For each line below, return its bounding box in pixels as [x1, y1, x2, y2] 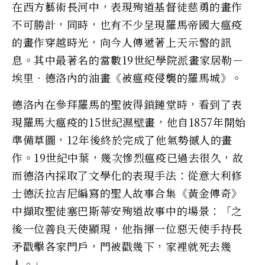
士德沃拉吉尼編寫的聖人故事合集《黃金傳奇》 [12, 185, 243, 201]
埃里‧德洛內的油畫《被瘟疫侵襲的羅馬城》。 [12, 69, 243, 85]
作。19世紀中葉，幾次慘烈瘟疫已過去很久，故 [12, 149, 244, 165]
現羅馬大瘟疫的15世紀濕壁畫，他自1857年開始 [12, 114, 246, 130]
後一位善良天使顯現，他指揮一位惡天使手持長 [12, 220, 243, 236]
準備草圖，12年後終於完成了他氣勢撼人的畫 [12, 131, 232, 147]
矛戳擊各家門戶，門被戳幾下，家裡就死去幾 [12, 238, 232, 254]
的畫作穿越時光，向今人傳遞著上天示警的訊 [12, 34, 232, 50]
